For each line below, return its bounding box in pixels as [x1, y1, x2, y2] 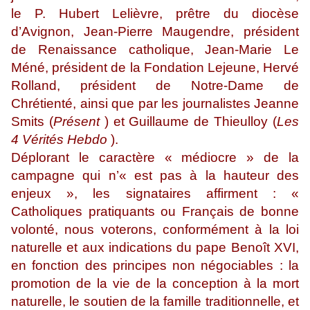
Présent [53, 114, 100, 129]
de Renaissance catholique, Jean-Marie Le [11, 42, 299, 57]
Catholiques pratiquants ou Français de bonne [11, 204, 299, 219]
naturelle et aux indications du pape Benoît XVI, [11, 240, 299, 255]
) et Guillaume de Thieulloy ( [99, 114, 277, 129]
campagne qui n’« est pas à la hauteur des [11, 168, 299, 183]
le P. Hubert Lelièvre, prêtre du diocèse [11, 6, 299, 21]
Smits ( [11, 114, 53, 129]
